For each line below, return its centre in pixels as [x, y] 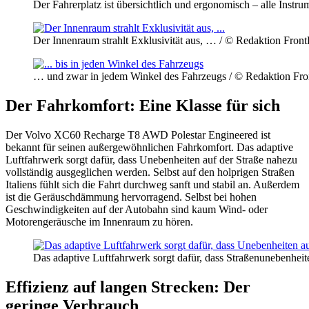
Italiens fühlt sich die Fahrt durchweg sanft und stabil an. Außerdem [152, 184]
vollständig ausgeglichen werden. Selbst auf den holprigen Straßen [150, 172]
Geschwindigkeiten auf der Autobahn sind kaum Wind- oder [137, 209]
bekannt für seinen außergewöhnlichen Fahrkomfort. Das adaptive [149, 147]
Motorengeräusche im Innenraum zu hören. [99, 221]
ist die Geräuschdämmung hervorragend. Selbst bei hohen [131, 197]
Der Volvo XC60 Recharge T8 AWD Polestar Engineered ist [138, 134]
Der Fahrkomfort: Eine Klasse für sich [143, 105]
